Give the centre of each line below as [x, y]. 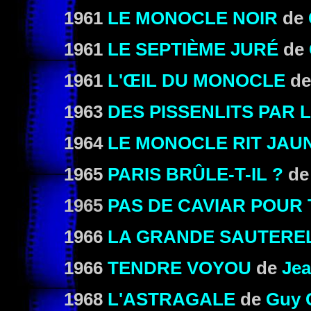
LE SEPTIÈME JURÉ [193, 49]
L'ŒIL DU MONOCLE [196, 81]
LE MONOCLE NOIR [193, 18]
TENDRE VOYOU [179, 268]
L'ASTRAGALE [171, 299]
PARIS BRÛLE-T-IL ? [195, 174]
